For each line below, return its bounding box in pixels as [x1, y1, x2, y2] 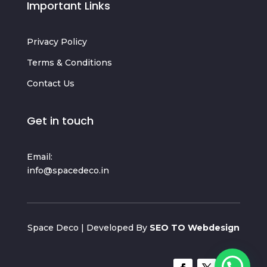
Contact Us [26, 78, 74, 89]
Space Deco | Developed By [27, 222, 150, 233]
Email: [26, 151, 52, 162]
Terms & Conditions [26, 57, 112, 68]
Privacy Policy [26, 36, 87, 47]
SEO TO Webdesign [149, 222, 240, 233]
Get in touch [26, 113, 94, 128]
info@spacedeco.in [26, 165, 109, 176]
